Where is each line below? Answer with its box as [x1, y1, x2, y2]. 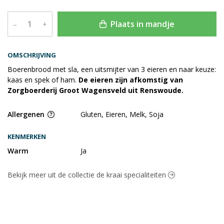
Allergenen [7, 109, 46, 119]
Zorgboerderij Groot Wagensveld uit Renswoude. [7, 85, 183, 95]
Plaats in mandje [108, 18, 174, 30]
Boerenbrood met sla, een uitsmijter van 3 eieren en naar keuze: [7, 64, 216, 74]
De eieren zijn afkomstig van [78, 75, 183, 85]
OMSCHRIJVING [7, 50, 56, 60]
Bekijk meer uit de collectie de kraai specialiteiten [7, 170, 168, 180]
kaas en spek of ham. [7, 75, 78, 85]
